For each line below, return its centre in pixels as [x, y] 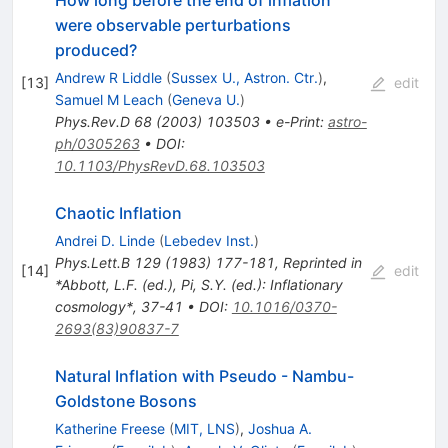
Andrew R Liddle [108, 78]
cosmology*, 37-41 [118, 307]
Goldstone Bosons [125, 401]
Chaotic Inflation [118, 213]
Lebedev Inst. [208, 241]
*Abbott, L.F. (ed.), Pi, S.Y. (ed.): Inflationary [198, 285]
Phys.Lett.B [92, 263]
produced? [95, 50]
